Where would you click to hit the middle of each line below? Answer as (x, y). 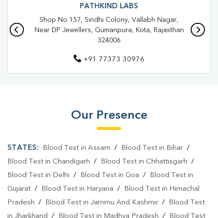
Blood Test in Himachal (162, 189)
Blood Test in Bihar (152, 148)
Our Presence (109, 116)
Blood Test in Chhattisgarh (144, 162)
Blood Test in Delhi (38, 175)
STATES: (23, 148)
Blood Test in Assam (76, 148)
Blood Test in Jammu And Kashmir (102, 203)
